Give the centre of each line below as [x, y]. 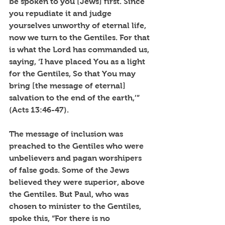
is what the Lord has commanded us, [80, 49]
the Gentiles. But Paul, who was [70, 194]
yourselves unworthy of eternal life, [79, 25]
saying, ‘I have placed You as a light [78, 61]
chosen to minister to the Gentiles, [76, 206]
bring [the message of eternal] [68, 85]
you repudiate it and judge [61, 13]
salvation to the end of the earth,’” [75, 97]
